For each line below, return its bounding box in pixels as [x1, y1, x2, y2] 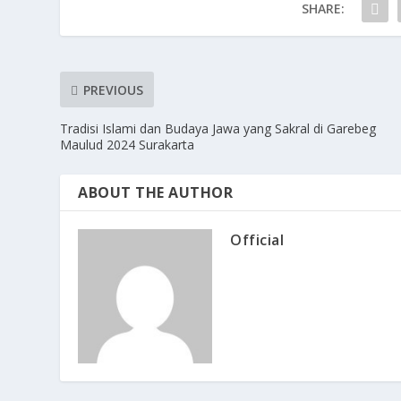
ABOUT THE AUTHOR [78, 183, 234, 203]
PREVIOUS [83, 81, 144, 98]
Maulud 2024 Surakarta [60, 136, 195, 154]
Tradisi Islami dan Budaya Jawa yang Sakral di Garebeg [60, 120, 377, 138]
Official [230, 230, 285, 251]
